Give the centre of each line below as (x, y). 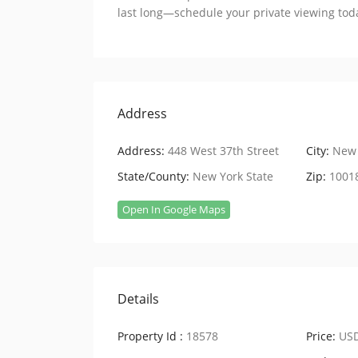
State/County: (153, 176)
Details (138, 298)
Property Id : (150, 336)
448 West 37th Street (222, 150)
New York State (233, 176)
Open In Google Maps (174, 209)
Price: (321, 336)
